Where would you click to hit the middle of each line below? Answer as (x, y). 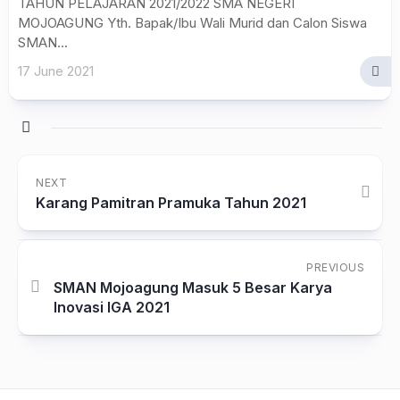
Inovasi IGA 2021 (112, 307)
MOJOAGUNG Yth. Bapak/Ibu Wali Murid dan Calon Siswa (192, 23)
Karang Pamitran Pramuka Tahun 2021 (171, 203)
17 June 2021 (56, 71)
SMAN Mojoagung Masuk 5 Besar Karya (193, 287)
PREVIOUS (335, 267)
